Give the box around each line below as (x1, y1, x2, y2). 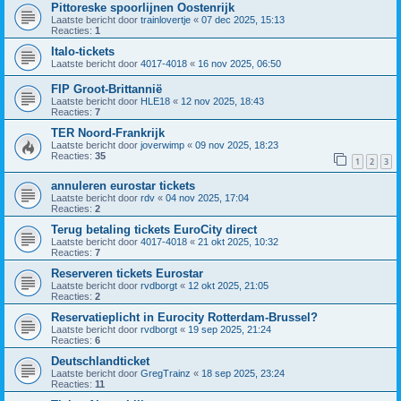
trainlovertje (141, 13, 191, 25)
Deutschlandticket (51, 354, 149, 368)
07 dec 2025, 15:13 (201, 13, 285, 25)
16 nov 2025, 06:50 (198, 57, 281, 69)
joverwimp (141, 139, 184, 150)
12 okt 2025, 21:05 (188, 279, 269, 291)
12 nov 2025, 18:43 (181, 95, 264, 107)
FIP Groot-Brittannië (51, 81, 162, 96)
